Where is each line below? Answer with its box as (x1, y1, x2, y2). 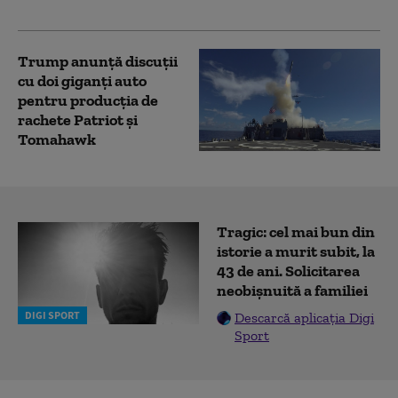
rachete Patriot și (18, 109, 138, 130)
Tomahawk (18, 129, 96, 149)
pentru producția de (18, 90, 158, 110)
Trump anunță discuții (18, 51, 178, 71)
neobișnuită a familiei (217, 281, 368, 301)
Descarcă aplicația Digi (235, 309, 374, 327)
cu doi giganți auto (18, 70, 147, 91)
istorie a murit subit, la (217, 242, 375, 262)
